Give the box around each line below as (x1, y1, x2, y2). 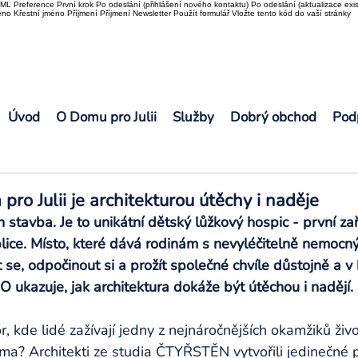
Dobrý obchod (230, 108, 316, 126)
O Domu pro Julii (56, 108, 157, 126)
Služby (173, 108, 214, 126)
